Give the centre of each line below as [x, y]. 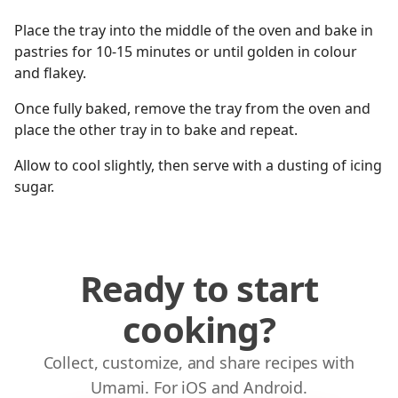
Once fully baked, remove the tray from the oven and [192, 108]
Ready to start [199, 288]
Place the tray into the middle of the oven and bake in [194, 30]
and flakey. [50, 73]
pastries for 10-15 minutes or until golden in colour [186, 52]
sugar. [34, 187]
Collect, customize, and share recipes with [199, 362]
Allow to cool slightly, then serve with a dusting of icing [198, 165]
